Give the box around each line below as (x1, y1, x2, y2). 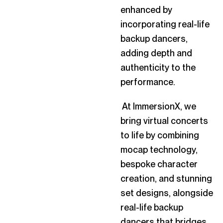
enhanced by (120, 4, 172, 15)
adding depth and (120, 48, 192, 58)
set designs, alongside (120, 188, 213, 198)
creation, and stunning (120, 173, 212, 184)
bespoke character (120, 159, 198, 169)
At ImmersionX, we (121, 101, 196, 111)
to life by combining (120, 130, 199, 140)
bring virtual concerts (120, 115, 208, 126)
